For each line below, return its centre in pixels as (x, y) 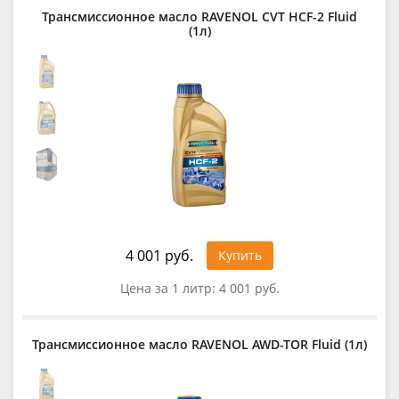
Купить (240, 255)
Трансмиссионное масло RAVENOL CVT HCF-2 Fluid (199, 16)
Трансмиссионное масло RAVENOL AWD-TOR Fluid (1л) (199, 344)
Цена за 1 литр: (169, 288)
